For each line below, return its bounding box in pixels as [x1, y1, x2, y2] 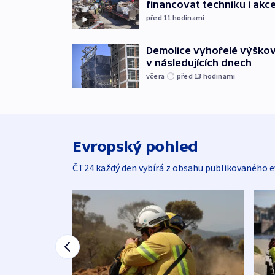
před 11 [146, 12, 172, 22]
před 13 [177, 71, 203, 81]
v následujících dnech [146, 57, 252, 69]
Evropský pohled [72, 137, 198, 155]
